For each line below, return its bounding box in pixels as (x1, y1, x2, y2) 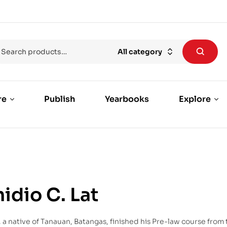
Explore (178, 94, 211, 105)
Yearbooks (104, 94, 149, 105)
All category (118, 47, 163, 56)
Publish (44, 94, 75, 105)
